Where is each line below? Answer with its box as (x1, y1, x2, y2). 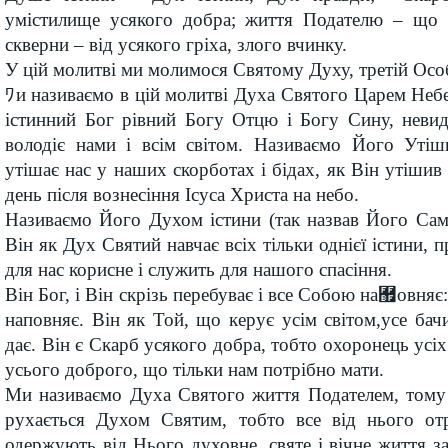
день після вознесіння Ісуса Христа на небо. (5, 184, 359, 205)
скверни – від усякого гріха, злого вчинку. (5, 34, 347, 55)
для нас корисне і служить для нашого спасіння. (5, 259, 392, 280)
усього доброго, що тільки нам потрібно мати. (5, 359, 384, 380)
